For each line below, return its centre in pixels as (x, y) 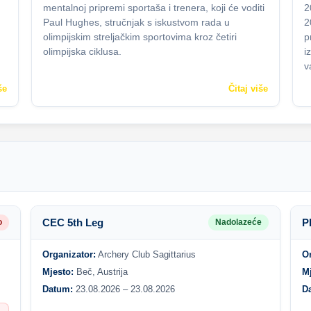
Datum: (57, 289)
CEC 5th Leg (73, 222)
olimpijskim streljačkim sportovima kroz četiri (140, 37)
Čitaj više (248, 89)
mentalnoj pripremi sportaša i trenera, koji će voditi (154, 8)
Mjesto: (58, 272)
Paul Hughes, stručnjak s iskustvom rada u (136, 22)
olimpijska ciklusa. (82, 51)
